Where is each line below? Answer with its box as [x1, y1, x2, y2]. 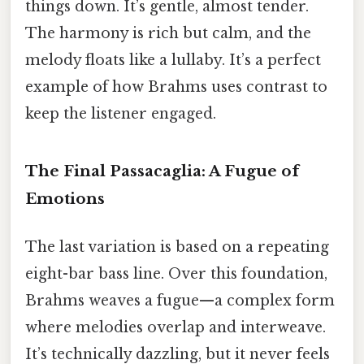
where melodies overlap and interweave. [25, 318, 326, 337]
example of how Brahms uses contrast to [25, 78, 327, 97]
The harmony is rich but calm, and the [25, 24, 311, 43]
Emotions [25, 189, 105, 209]
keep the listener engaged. [25, 105, 216, 123]
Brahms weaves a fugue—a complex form [25, 292, 335, 310]
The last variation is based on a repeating [25, 238, 329, 257]
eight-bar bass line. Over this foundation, [25, 265, 327, 284]
